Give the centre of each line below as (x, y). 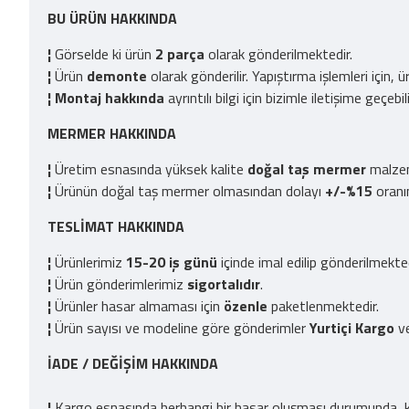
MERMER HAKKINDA (112, 133)
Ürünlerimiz (89, 262)
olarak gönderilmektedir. (278, 54)
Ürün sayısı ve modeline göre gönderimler (180, 328)
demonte (119, 76)
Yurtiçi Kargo (354, 328)
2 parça (180, 54)
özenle (246, 306)
